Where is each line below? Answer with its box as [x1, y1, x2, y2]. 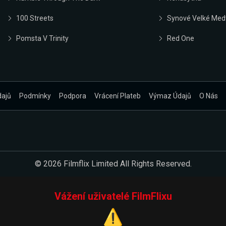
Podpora [59, 92, 86, 100]
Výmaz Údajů [148, 92, 191, 100]
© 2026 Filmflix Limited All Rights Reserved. [34, 159, 192, 169]
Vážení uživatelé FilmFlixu [54, 190, 172, 203]
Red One [166, 34, 194, 42]
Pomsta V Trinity [16, 34, 69, 42]
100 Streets [16, 14, 53, 22]
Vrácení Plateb [94, 92, 141, 100]
